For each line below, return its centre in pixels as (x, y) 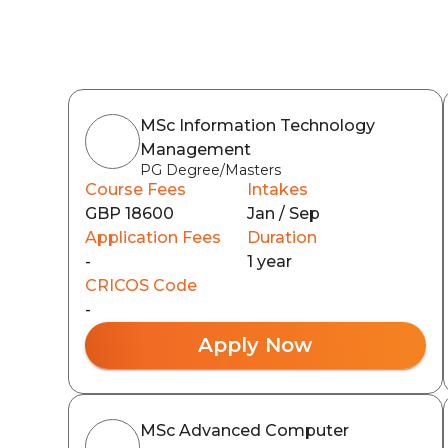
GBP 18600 (129, 213)
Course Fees (135, 189)
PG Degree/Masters (210, 170)
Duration (282, 237)
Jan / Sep (284, 213)
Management (195, 149)
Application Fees (153, 237)
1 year (270, 261)
